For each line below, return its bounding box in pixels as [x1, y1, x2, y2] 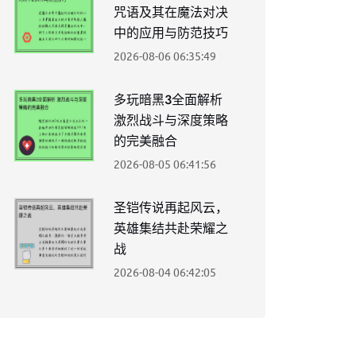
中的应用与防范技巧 [114, 24, 228, 42]
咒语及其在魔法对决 [114, 3, 228, 21]
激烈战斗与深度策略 [114, 111, 228, 130]
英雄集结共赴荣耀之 [114, 219, 228, 238]
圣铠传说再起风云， [114, 199, 228, 217]
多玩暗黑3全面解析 [114, 91, 222, 109]
